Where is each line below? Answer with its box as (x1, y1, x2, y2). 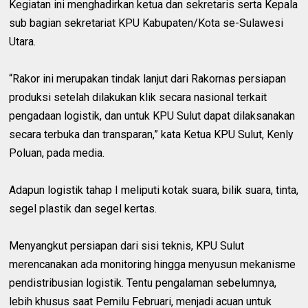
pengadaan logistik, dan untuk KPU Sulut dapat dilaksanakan (9, 109, 296, 122)
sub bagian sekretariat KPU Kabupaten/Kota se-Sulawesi (9, 16, 284, 30)
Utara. (9, 34, 36, 48)
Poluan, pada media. (9, 146, 105, 159)
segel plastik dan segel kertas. (9, 201, 157, 215)
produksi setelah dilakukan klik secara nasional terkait (9, 90, 267, 104)
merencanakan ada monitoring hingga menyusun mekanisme (9, 257, 296, 271)
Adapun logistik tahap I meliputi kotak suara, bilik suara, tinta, (9, 183, 299, 197)
